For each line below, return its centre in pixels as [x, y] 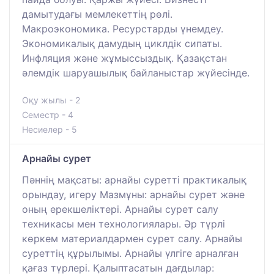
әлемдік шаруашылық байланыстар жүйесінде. [136, 72]
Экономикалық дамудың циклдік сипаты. [122, 43]
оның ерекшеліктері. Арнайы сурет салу [120, 209]
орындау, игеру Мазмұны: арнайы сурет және [133, 194]
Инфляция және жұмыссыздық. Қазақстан [124, 58]
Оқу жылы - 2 [51, 100]
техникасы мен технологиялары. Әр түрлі [124, 224]
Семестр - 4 [48, 114]
